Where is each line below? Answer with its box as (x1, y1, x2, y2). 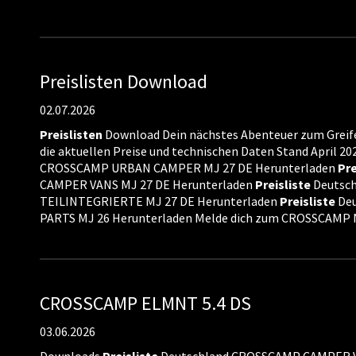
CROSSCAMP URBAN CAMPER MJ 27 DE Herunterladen (40, 160, 338, 176)
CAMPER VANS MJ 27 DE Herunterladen (40, 176, 255, 192)
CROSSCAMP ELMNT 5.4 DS (40, 291, 251, 315)
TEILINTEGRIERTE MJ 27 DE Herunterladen (40, 193, 280, 209)
